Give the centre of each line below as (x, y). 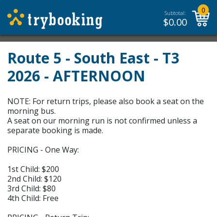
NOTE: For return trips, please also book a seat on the (106, 101)
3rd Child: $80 (31, 188)
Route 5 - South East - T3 (93, 58)
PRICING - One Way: (43, 150)
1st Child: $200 (33, 169)
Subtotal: (175, 13)
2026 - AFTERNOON (76, 76)
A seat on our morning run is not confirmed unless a (102, 121)
